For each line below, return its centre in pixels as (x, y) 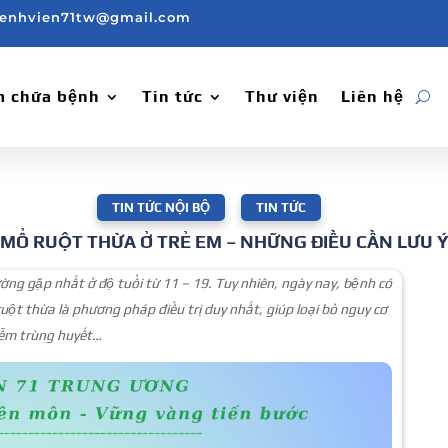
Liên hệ (372, 96)
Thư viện (282, 96)
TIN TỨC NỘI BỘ (161, 207)
